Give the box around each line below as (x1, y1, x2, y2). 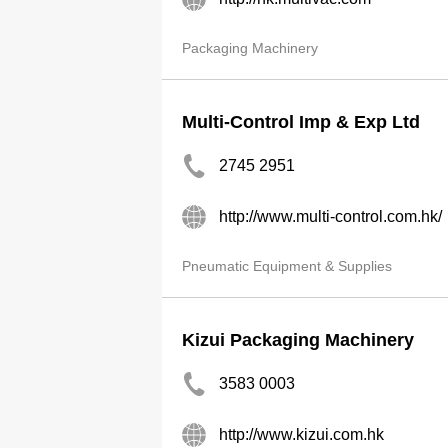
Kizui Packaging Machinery (182, 330, 414, 350)
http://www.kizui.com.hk (219, 426, 384, 443)
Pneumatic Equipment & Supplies (182, 258, 392, 274)
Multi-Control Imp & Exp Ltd (182, 112, 420, 132)
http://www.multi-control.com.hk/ (219, 208, 442, 225)
